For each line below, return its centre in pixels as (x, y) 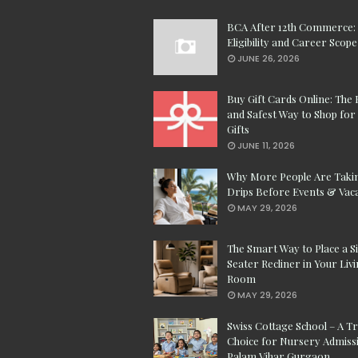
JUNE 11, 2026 (266, 146)
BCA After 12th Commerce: (291, 27)
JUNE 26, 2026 (268, 59)
